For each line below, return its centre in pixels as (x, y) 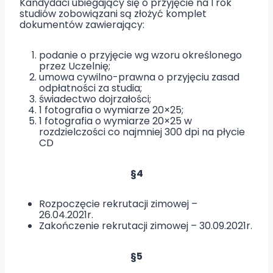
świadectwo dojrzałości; (95, 99)
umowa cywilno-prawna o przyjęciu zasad (139, 77)
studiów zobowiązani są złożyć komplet (113, 14)
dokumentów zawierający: (82, 25)
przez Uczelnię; (75, 66)
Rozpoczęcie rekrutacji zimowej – (118, 204)
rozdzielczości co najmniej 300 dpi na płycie (142, 132)
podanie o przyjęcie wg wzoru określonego (140, 55)
